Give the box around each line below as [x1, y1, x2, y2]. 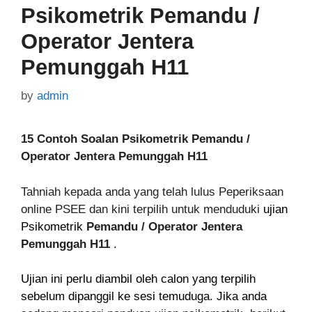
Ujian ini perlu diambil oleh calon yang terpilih [21, 272, 256, 286]
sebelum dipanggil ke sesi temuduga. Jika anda [21, 290, 267, 304]
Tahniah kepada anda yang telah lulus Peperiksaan [21, 185, 283, 198]
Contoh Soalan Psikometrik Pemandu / [37, 132, 250, 146]
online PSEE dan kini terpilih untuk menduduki [21, 202, 260, 216]
